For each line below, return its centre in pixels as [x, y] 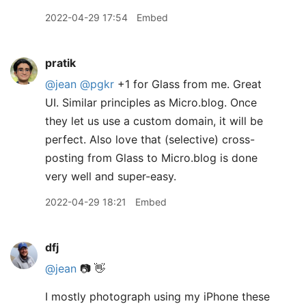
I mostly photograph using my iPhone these [157, 296]
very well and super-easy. [111, 176]
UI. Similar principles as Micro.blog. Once [151, 102]
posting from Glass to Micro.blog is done [151, 158]
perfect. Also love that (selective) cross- [150, 139]
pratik [60, 63]
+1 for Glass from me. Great [188, 84]
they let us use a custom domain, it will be [154, 121]
